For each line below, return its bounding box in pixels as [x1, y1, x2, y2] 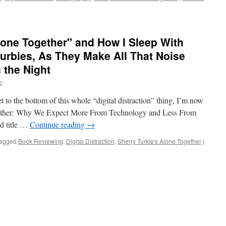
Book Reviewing [18, 137, 63, 145]
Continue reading [30, 119, 87, 130]
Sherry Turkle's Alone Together [118, 137, 201, 145]
